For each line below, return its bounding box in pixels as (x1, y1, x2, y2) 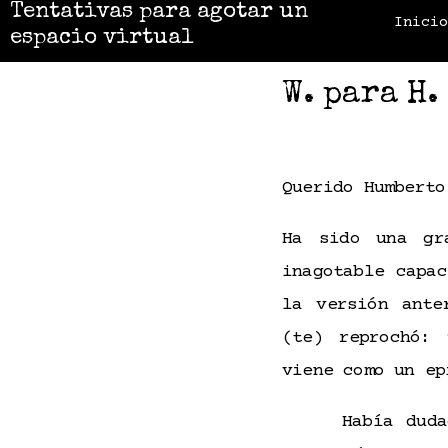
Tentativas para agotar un (10, 2, 308, 24)
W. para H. (282, 79, 438, 112)
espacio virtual (10, 28, 194, 50)
